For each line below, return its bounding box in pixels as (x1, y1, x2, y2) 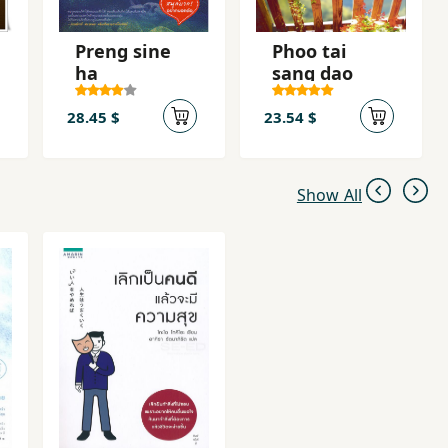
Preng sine (75, 39, 171, 63)
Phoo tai (272, 39, 347, 63)
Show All (296, 184, 362, 206)
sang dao (272, 61, 353, 85)
